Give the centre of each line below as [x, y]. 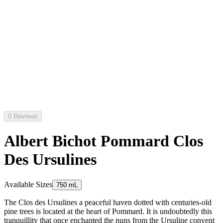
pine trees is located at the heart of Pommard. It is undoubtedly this [108, 211]
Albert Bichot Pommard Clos [104, 141]
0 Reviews [23, 116]
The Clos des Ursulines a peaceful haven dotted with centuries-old [108, 202]
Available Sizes [28, 184]
